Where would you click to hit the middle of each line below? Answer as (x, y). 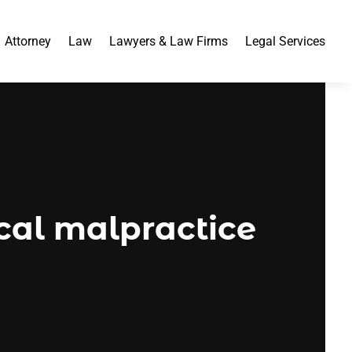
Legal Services (286, 41)
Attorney (28, 41)
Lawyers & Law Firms (169, 41)
